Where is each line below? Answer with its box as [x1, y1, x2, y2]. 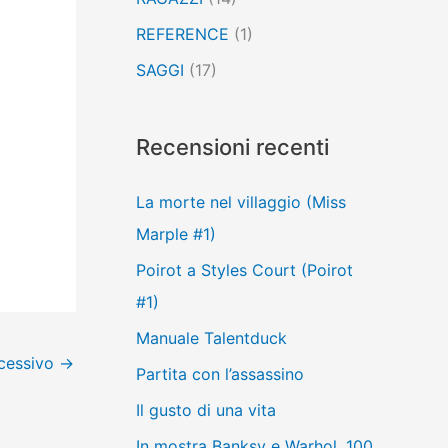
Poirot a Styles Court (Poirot [136, 259, 353, 280]
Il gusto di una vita [136, 399, 276, 420]
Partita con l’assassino [136, 363, 304, 384]
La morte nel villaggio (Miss [136, 191, 346, 212]
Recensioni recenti [136, 133, 329, 160]
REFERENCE [136, 23, 229, 44]
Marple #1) [136, 223, 216, 244]
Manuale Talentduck [136, 327, 287, 348]
